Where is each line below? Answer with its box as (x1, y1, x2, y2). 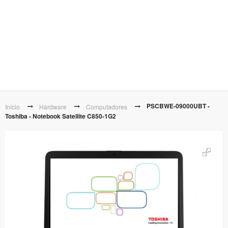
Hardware (39, 102, 67, 111)
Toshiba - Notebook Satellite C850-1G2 (5, 111, 116, 121)
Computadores (86, 102, 127, 111)
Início (5, 102, 20, 111)
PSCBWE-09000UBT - (147, 101, 210, 110)
